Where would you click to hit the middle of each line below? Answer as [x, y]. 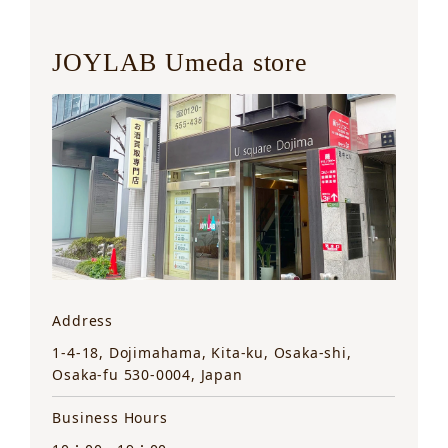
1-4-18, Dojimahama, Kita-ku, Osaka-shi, [202, 352]
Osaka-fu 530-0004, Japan [147, 374]
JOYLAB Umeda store [180, 63]
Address [83, 320]
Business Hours [110, 417]
